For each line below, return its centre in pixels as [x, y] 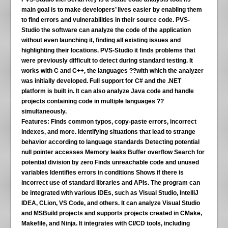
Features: [36, 122]
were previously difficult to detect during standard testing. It [107, 61]
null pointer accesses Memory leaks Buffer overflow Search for [113, 152]
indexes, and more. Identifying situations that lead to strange [109, 132]
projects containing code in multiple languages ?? [93, 102]
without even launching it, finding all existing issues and [101, 40]
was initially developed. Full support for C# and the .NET [102, 81]
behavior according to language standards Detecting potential [111, 142]
